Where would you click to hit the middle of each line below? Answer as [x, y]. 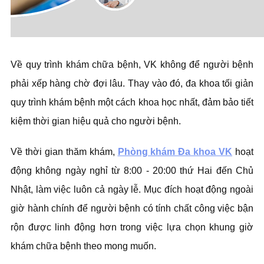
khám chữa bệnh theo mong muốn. [85, 246]
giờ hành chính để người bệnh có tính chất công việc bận [132, 208]
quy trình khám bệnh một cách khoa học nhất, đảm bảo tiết [132, 102]
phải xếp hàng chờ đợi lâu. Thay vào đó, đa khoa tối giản [132, 83]
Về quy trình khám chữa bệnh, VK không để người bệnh [132, 65]
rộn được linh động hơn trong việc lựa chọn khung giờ [132, 227]
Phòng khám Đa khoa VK [175, 152]
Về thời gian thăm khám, [64, 152]
